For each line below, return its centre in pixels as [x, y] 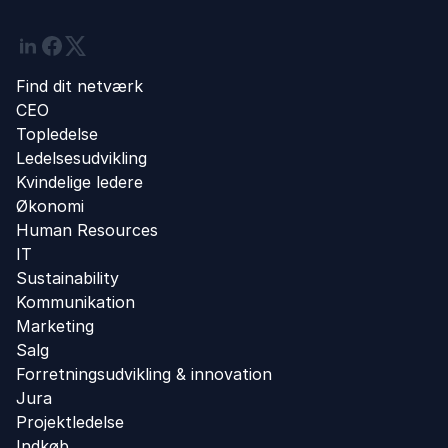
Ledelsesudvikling [81, 158]
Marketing [55, 326]
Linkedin [46, 45]
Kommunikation [75, 302]
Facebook [77, 45]
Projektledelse [70, 422]
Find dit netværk [79, 86]
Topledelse [57, 134]
